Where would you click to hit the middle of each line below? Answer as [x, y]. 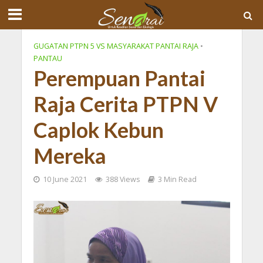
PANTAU [48, 58]
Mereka [70, 156]
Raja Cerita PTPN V [125, 104]
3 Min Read [177, 179]
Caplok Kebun [98, 130]
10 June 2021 [65, 179]
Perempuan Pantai [119, 78]
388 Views [122, 179]
